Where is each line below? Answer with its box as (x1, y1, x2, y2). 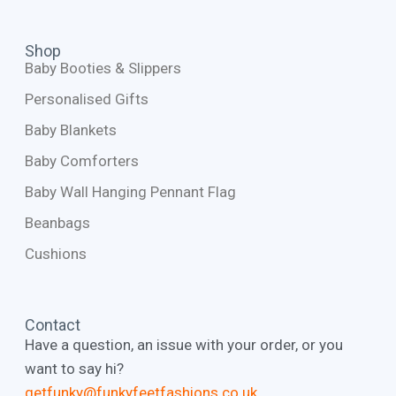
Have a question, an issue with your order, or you (24, 335, 343, 354)
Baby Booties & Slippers (24, 59, 181, 78)
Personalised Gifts (24, 90, 148, 109)
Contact (24, 315, 80, 334)
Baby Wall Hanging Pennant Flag (24, 183, 236, 202)
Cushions (24, 245, 87, 263)
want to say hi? (24, 359, 124, 377)
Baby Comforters (24, 152, 139, 171)
